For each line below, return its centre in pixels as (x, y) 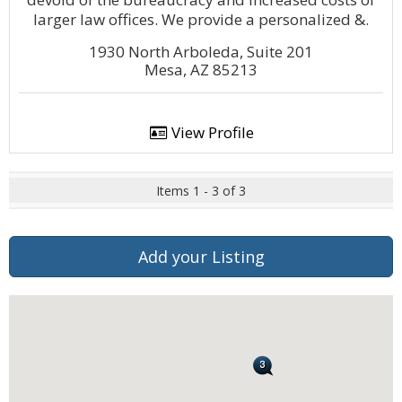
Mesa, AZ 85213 (201, 70)
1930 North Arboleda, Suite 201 (201, 52)
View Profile (210, 132)
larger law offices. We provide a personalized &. (201, 19)
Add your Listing (201, 257)
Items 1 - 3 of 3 (201, 191)
